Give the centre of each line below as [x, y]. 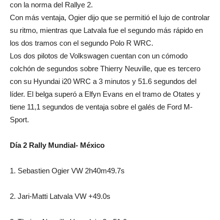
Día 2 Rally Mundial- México [57, 145]
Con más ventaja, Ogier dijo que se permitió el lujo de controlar [110, 17]
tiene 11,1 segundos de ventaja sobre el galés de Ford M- [101, 107]
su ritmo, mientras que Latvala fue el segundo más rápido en [106, 30]
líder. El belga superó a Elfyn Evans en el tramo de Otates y [105, 94]
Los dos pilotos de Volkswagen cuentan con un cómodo [99, 56]
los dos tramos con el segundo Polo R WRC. [82, 43]
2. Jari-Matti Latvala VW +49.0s [60, 196]
